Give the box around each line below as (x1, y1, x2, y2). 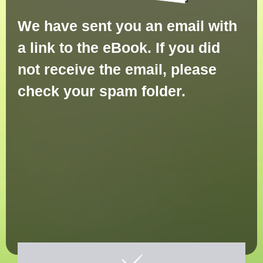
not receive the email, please (18, 61, 217, 78)
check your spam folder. (18, 83, 186, 100)
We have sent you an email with (18, 18, 237, 35)
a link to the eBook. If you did (18, 39, 220, 56)
